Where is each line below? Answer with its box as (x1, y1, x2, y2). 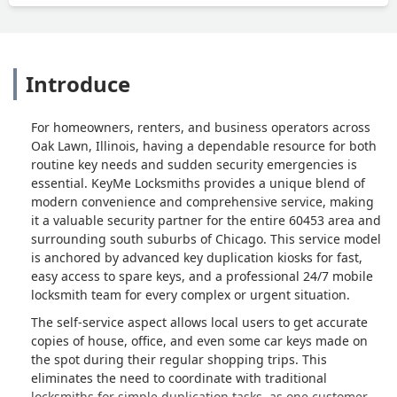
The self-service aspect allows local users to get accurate (31, 313, 368, 331)
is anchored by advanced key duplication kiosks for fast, (31, 248, 362, 266)
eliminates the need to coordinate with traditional (31, 369, 327, 386)
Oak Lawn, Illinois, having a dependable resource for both (31, 136, 377, 154)
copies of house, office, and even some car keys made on (31, 331, 368, 349)
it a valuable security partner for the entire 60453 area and (31, 211, 381, 229)
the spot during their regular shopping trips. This (31, 350, 327, 368)
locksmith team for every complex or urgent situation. (31, 285, 350, 303)
